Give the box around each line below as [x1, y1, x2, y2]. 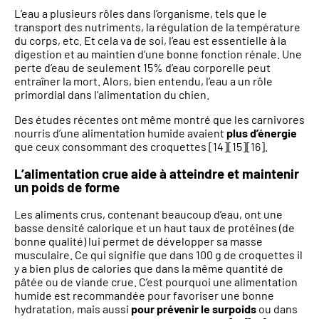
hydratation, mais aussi [14, 301, 131, 315]
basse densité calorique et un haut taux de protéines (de [14, 220, 295, 234]
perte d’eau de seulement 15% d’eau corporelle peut [14, 61, 271, 75]
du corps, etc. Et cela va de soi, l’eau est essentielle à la [14, 33, 286, 48]
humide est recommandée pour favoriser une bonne [14, 288, 274, 302]
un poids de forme [14, 178, 120, 195]
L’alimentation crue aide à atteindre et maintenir [14, 164, 299, 182]
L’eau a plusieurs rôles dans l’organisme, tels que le [14, 6, 267, 21]
